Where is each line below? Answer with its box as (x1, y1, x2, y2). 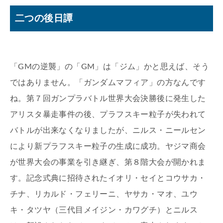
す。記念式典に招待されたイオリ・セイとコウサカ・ (10, 174, 206, 183)
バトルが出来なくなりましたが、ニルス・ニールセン (10, 126, 206, 135)
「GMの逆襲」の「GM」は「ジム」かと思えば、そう (10, 63, 209, 71)
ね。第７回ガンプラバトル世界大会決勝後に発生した (10, 95, 206, 103)
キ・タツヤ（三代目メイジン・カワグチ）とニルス (10, 206, 198, 215)
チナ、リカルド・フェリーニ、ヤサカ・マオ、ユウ (10, 190, 198, 199)
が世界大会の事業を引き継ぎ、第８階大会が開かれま (10, 158, 206, 167)
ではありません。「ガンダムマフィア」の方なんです (10, 79, 206, 87)
